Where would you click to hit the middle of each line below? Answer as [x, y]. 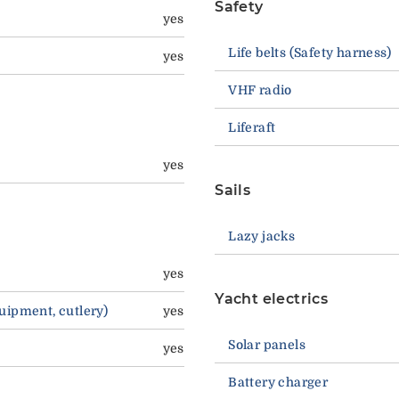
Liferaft [252, 128]
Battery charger [278, 383]
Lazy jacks [262, 236]
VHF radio [260, 90]
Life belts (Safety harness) [309, 53]
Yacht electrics [272, 299]
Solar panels [267, 345]
